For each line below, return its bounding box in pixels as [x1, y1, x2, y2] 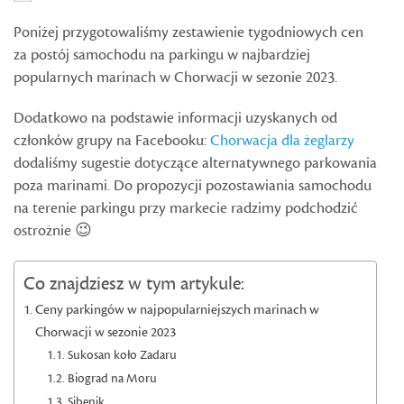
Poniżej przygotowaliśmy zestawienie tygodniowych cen [14, 23, 363, 42]
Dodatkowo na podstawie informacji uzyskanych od [14, 108, 337, 128]
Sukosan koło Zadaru [67, 347, 177, 363]
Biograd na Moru [67, 371, 157, 387]
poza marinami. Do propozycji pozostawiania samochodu [14, 176, 372, 196]
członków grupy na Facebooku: [14, 131, 210, 151]
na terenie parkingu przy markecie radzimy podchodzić [14, 198, 358, 218]
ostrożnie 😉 [14, 221, 92, 241]
